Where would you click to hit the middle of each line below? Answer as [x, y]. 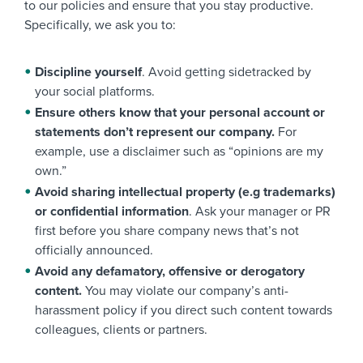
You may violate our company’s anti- [185, 291]
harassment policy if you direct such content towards [184, 310]
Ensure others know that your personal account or [180, 113]
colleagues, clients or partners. [121, 330]
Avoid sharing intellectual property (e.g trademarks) [185, 192]
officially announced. [94, 250]
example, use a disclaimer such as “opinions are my [179, 152]
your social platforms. [95, 92]
